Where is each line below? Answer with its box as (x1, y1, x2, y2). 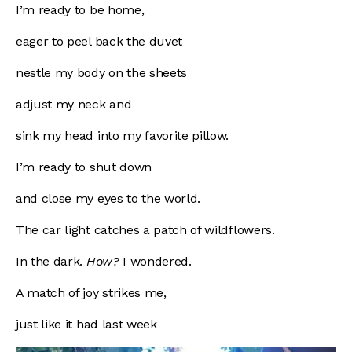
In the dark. (16, 253, 86, 269)
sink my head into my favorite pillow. (16, 127, 233, 143)
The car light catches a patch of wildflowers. (16, 222, 279, 237)
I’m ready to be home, (16, 2, 148, 17)
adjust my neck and (16, 96, 135, 112)
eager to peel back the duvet (16, 33, 186, 49)
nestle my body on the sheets (16, 64, 191, 80)
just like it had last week (16, 316, 161, 332)
